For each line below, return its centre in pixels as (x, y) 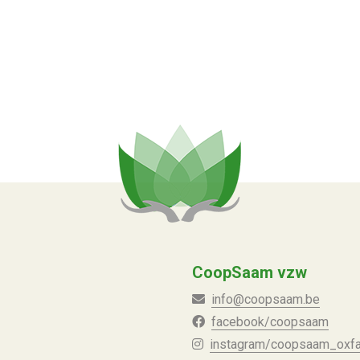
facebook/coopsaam (270, 322)
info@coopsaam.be (266, 299)
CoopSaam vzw (250, 272)
